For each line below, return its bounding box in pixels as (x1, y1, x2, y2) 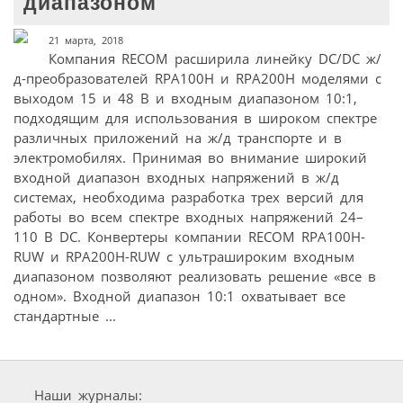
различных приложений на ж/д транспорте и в (13, 129, 342, 148)
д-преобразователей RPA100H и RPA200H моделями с (13, 69, 381, 88)
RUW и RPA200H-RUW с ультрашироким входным (13, 247, 354, 266)
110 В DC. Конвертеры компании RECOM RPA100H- (13, 228, 365, 246)
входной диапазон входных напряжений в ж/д (13, 168, 339, 187)
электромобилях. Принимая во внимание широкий (13, 148, 367, 167)
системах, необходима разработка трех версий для (13, 188, 363, 207)
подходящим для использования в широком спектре (13, 109, 377, 128)
